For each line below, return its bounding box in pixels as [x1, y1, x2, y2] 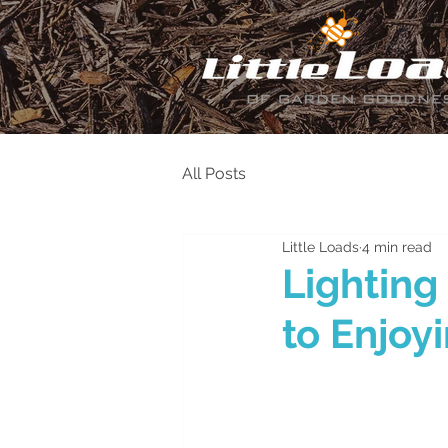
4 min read [362, 238, 432, 255]
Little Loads [282, 238, 359, 255]
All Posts [182, 164, 246, 183]
